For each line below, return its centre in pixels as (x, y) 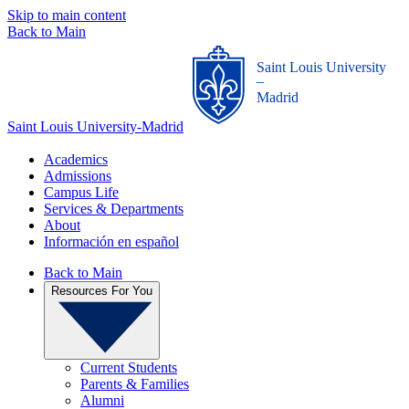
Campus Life (81, 192)
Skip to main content (67, 15)
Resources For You (102, 291)
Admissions (78, 176)
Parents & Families (135, 383)
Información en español (111, 241)
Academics (76, 159)
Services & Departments (114, 209)
